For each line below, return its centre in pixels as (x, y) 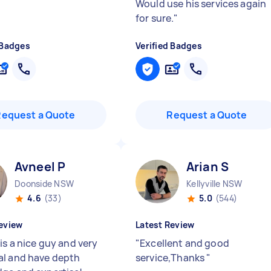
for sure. (155, 18)
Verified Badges (169, 46)
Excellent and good (184, 243)
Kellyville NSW (214, 184)
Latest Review (165, 225)
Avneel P (40, 167)
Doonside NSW (44, 184)
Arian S (208, 167)
